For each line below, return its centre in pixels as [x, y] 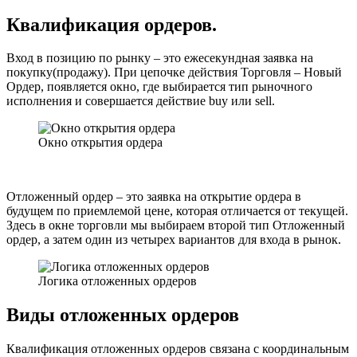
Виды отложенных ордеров [123, 315]
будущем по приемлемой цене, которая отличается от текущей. [177, 211]
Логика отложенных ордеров [118, 281]
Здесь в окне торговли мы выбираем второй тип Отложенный [176, 226]
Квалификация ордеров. [112, 24]
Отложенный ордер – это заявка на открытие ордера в [154, 197]
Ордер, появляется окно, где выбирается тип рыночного [159, 87]
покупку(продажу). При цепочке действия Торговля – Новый [174, 73]
